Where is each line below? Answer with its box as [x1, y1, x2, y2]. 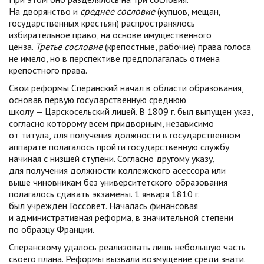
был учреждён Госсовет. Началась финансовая [9, 200, 198, 212]
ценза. [9, 41, 35, 52]
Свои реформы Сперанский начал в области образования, [9, 82, 243, 94]
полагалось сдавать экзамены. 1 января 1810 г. [9, 188, 199, 200]
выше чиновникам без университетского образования [9, 176, 227, 188]
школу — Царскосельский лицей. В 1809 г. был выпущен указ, [9, 105, 253, 117]
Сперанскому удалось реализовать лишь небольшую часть [9, 241, 246, 253]
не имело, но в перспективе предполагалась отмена [9, 52, 220, 64]
